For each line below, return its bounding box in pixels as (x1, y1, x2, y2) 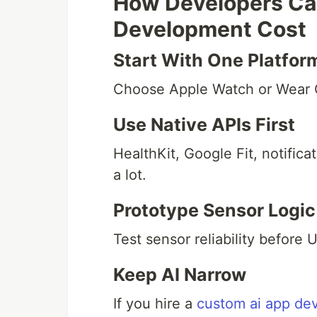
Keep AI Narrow (113, 264, 246, 285)
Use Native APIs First (113, 114, 295, 135)
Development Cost (113, 16, 306, 42)
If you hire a (113, 295, 197, 312)
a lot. (113, 166, 146, 183)
